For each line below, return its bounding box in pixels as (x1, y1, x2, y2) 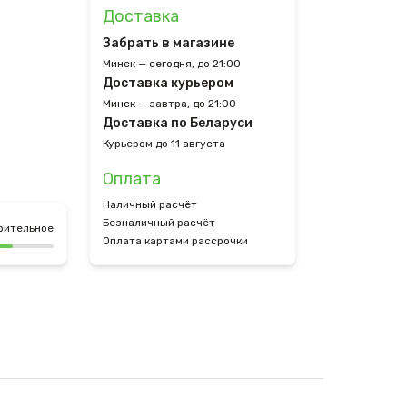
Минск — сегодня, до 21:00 (103, 57, 241, 70)
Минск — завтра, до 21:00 (103, 97, 236, 110)
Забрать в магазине (103, 35, 234, 51)
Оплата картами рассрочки (103, 234, 248, 247)
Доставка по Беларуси (103, 115, 253, 131)
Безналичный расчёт (103, 216, 215, 229)
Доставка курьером (103, 75, 233, 91)
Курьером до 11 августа (103, 137, 225, 150)
